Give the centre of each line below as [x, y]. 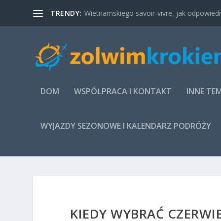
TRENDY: [66, 13]
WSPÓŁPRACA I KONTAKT [123, 91]
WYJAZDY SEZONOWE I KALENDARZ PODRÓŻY [126, 126]
